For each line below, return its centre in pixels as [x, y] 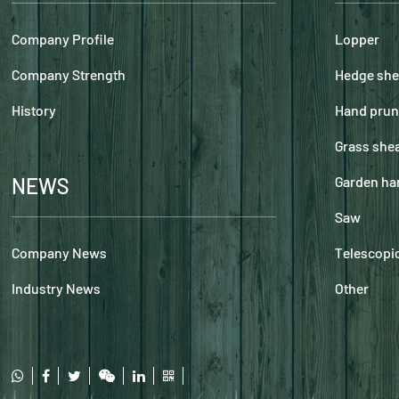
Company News [60, 252]
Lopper [357, 38]
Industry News [57, 288]
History [34, 110]
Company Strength [69, 74]
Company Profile [63, 38]
